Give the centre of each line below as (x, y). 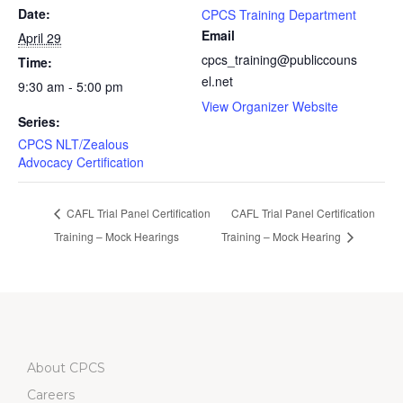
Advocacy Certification (81, 162)
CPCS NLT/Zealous (73, 144)
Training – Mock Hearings (116, 236)
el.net (217, 81)
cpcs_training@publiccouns (279, 59)
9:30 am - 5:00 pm (71, 86)
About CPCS (66, 367)
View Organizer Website (270, 106)
